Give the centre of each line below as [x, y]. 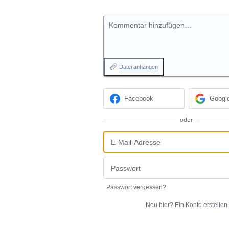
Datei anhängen [139, 67]
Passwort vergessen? [136, 187]
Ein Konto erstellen [201, 205]
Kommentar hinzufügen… [150, 25]
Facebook [139, 99]
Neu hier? [160, 205]
